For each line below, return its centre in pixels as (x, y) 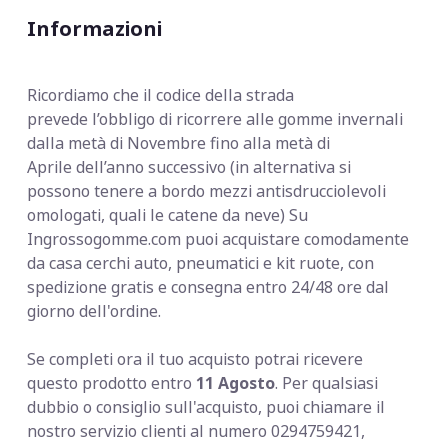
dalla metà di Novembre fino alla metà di (179, 142)
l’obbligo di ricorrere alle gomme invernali (248, 118)
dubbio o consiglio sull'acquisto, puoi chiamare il (206, 406)
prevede (58, 118)
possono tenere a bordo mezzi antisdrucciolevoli (207, 190)
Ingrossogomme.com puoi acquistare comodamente (218, 238)
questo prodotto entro (112, 382)
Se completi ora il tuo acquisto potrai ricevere (195, 358)
